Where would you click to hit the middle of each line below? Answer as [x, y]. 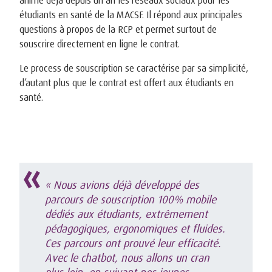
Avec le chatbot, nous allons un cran [127, 257]
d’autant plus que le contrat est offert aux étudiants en [127, 82]
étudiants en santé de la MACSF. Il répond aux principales [131, 14]
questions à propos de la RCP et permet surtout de [118, 29]
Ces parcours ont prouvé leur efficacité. [133, 243]
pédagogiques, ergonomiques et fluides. [135, 228]
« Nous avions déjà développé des [122, 184]
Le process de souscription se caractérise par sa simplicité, [134, 68]
